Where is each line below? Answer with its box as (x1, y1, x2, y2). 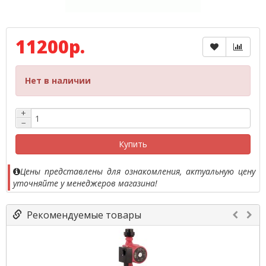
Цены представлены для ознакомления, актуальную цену (20, 166, 255, 177)
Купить (119, 138, 147, 150)
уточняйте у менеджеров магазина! (13, 178, 157, 189)
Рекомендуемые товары (22, 208, 141, 221)
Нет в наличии (25, 75, 91, 86)
